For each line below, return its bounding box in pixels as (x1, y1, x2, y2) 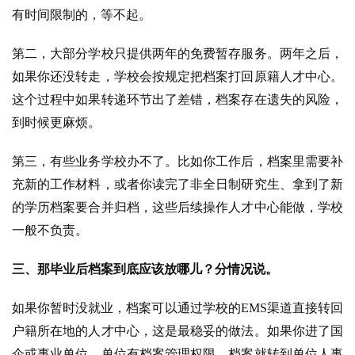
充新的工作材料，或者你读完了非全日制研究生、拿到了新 (12, 177, 343, 191)
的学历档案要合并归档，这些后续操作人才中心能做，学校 (12, 200, 343, 214)
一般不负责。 (12, 223, 88, 237)
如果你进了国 (266, 323, 344, 338)
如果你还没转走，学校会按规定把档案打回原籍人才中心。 (12, 69, 343, 83)
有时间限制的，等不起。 (12, 7, 151, 21)
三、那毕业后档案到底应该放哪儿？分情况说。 (12, 261, 278, 276)
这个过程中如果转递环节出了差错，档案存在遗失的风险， (12, 92, 343, 106)
